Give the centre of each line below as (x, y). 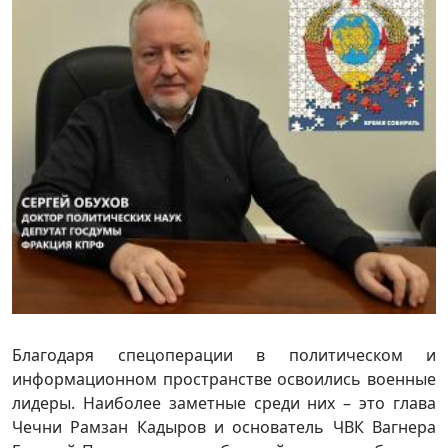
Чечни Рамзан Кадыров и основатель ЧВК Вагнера (224, 427)
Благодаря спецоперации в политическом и (224, 355)
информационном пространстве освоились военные (224, 379)
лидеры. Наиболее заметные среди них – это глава (224, 403)
